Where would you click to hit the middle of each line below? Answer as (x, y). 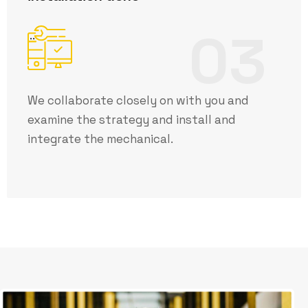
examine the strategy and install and (132, 120)
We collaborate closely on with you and (138, 100)
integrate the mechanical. (100, 139)
